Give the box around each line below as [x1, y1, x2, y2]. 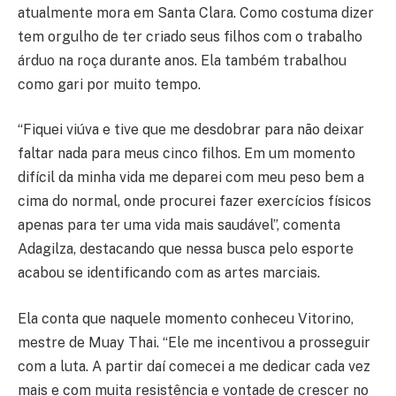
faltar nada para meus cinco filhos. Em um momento [18, 145, 355, 163]
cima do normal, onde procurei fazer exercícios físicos [18, 193, 371, 210]
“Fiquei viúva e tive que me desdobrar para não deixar [18, 121, 364, 139]
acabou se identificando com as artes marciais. [18, 264, 320, 282]
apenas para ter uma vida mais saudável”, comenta [18, 217, 340, 234]
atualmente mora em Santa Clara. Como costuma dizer [18, 4, 374, 21]
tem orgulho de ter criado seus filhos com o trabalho [18, 27, 362, 45]
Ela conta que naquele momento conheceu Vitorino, [18, 309, 354, 327]
